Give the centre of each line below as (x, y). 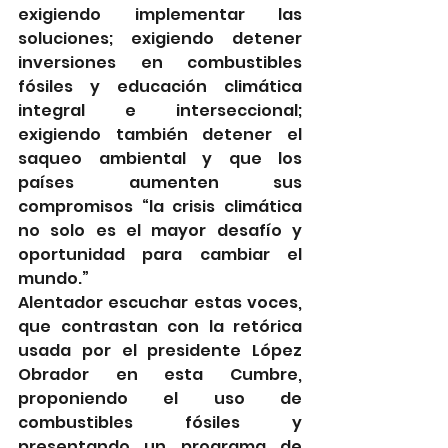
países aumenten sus (160, 182)
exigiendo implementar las (160, 14)
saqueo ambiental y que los (160, 158)
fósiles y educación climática (160, 86)
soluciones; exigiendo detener (160, 38)
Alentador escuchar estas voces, (160, 302)
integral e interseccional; (160, 110)
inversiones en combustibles (160, 62)
